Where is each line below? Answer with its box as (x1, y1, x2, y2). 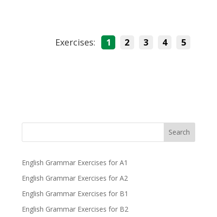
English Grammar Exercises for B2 (21, 204, 128, 214)
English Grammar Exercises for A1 (21, 157, 128, 167)
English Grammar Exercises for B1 (21, 188, 128, 198)
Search (169, 127, 190, 137)
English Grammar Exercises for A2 (21, 173, 128, 183)
